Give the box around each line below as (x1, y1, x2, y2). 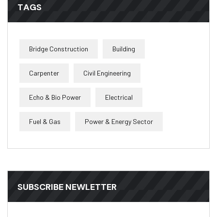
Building (112, 45, 135, 53)
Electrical (105, 93, 133, 102)
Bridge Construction (29, 45, 88, 53)
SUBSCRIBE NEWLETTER (17, 181, 117, 193)
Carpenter (29, 69, 59, 77)
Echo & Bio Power (29, 93, 81, 102)
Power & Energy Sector (85, 117, 153, 126)
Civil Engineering (83, 69, 131, 77)
